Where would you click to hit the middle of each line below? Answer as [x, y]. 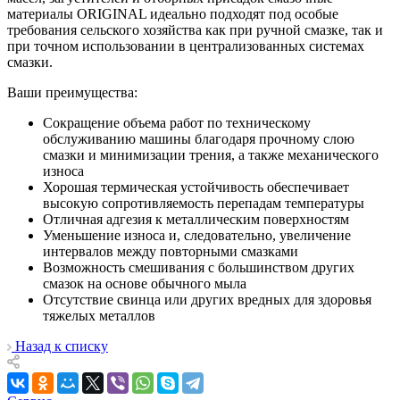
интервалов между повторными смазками [171, 251]
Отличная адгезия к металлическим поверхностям [196, 219]
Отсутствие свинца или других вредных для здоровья [207, 299]
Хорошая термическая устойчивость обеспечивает [196, 187]
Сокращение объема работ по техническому [177, 122]
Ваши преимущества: [72, 92]
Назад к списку [62, 346]
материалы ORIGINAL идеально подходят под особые [173, 13]
